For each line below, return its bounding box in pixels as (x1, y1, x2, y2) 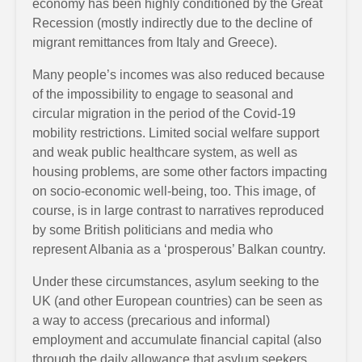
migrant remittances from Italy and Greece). (32, 35, 277, 49)
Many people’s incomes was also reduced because (32, 67, 325, 82)
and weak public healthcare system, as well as (32, 145, 297, 159)
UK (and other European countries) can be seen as (32, 293, 322, 308)
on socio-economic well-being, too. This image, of (32, 183, 315, 198)
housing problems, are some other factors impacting (32, 164, 327, 179)
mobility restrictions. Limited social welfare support (32, 125, 319, 140)
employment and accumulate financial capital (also (32, 332, 322, 347)
